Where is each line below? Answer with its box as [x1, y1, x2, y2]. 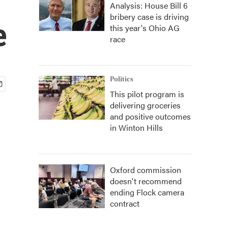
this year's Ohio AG [110, 22, 180, 34]
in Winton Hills [110, 122, 163, 133]
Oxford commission [110, 164, 181, 176]
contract [110, 197, 139, 209]
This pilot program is [110, 88, 184, 100]
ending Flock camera [110, 186, 184, 198]
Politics [110, 75, 133, 83]
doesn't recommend [110, 175, 182, 187]
